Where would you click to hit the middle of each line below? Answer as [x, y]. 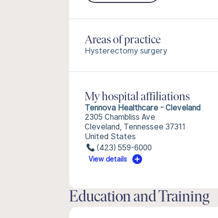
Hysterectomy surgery [126, 51]
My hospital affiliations [137, 97]
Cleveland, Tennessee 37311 [135, 127]
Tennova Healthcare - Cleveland [143, 108]
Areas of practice [123, 40]
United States [110, 136]
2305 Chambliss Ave [120, 117]
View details [108, 159]
